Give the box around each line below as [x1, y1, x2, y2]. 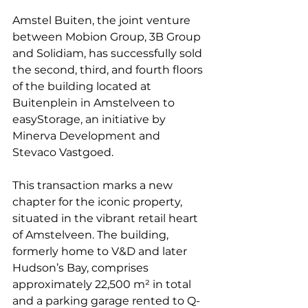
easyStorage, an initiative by [12, 112, 168, 126]
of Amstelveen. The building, [12, 228, 171, 241]
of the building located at [12, 79, 154, 93]
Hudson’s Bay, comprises [12, 261, 151, 274]
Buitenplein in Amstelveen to [12, 96, 177, 109]
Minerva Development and [12, 129, 163, 142]
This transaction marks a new [12, 178, 175, 192]
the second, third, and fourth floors [12, 63, 206, 76]
